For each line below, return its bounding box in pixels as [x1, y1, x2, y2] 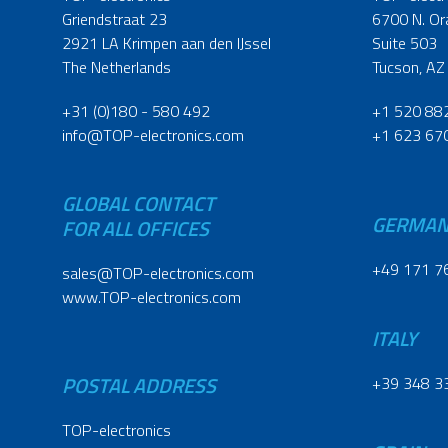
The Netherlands [62, 55, 171, 80]
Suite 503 [372, 31, 437, 56]
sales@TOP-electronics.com [62, 261, 254, 286]
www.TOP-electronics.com [62, 285, 241, 310]
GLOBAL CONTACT [62, 188, 215, 220]
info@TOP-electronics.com [62, 123, 244, 148]
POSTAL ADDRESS [62, 370, 216, 402]
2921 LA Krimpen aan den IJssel [62, 31, 271, 56]
